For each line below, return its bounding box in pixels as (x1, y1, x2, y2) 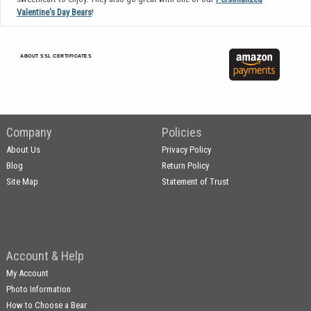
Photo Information (6, 283, 72, 294)
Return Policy (162, 160, 210, 171)
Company (6, 124, 52, 140)
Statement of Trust (162, 176, 230, 187)
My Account (6, 267, 49, 278)
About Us (6, 144, 41, 155)
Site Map (6, 176, 39, 187)
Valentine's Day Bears (17, 6, 92, 17)
